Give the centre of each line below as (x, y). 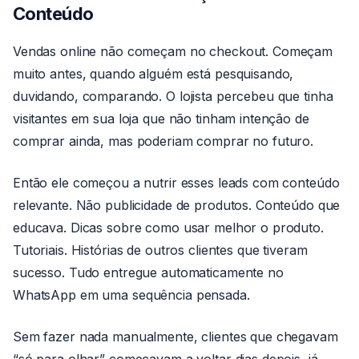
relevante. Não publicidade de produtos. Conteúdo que (177, 205)
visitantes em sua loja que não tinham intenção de (161, 119)
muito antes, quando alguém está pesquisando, (153, 74)
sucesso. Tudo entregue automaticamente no (148, 272)
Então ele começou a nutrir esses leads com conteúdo (176, 183)
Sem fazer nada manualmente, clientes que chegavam (175, 337)
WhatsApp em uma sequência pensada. (131, 295)
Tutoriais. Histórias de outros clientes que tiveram (160, 250)
